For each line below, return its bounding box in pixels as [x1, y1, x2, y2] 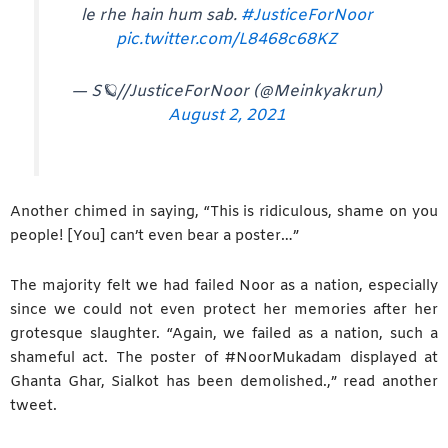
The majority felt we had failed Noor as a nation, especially [10, 275, 438, 296]
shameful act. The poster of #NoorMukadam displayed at [10, 347, 438, 368]
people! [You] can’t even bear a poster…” [10, 226, 299, 247]
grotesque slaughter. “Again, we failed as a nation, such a [10, 323, 438, 344]
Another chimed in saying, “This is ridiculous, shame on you [10, 202, 438, 223]
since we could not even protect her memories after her [10, 299, 438, 320]
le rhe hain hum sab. [80, 4, 241, 27]
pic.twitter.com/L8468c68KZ [115, 28, 338, 51]
